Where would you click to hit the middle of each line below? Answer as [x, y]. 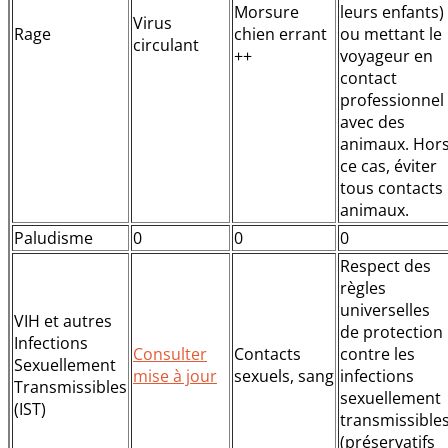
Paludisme [53, 237]
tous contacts [391, 187]
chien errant [280, 33]
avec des [372, 121]
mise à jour [175, 375]
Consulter [170, 353]
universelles [385, 309]
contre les [377, 353]
